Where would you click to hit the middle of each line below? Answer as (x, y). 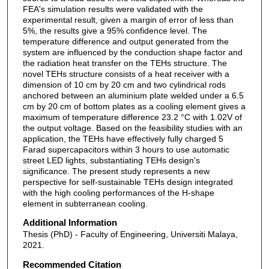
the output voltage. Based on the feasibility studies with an (132, 128)
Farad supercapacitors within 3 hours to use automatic (126, 149)
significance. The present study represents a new (116, 171)
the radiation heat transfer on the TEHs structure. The (125, 63)
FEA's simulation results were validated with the (113, 9)
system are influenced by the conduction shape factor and (132, 52)
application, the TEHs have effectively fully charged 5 (123, 138)
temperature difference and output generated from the (125, 41)
